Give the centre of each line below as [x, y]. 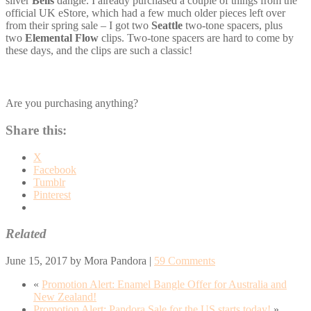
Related [26, 234]
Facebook [55, 169]
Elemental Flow [63, 37]
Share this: [36, 130]
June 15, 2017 [36, 261]
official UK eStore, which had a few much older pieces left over [145, 12]
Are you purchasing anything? [72, 103]
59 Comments [185, 261]
